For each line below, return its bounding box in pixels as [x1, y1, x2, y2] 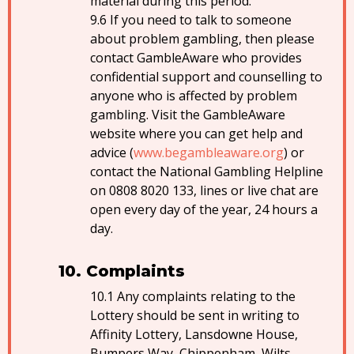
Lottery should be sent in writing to [90, 307, 299, 324]
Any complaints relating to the [117, 288, 296, 305]
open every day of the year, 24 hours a [90, 201, 318, 218]
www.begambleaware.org [134, 144, 284, 161]
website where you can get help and [90, 125, 303, 142]
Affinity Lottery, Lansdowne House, [90, 326, 298, 343]
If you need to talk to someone [110, 11, 292, 28]
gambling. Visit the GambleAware [90, 106, 285, 123]
